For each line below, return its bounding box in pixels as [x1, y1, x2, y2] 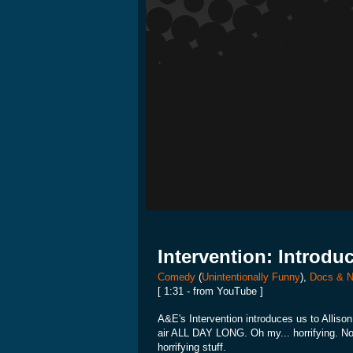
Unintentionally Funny [202, 271, 300, 283]
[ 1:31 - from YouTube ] [158, 285, 263, 297]
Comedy [158, 271, 195, 283]
